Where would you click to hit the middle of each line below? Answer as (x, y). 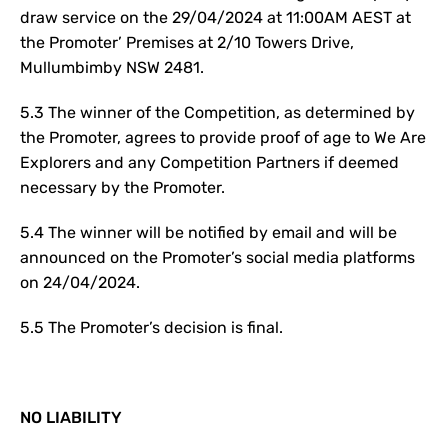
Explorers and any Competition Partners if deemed (209, 162)
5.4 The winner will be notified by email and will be (208, 232)
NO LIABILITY (71, 417)
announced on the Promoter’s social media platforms (217, 257)
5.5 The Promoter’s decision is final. (151, 327)
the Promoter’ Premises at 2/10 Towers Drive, (187, 42)
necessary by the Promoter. (122, 187)
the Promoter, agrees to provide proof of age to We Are (223, 137)
